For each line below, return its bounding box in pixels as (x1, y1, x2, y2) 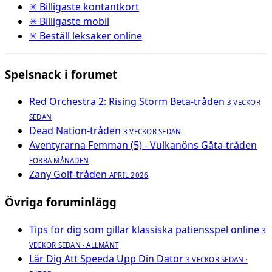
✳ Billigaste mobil (29, 14, 109, 28)
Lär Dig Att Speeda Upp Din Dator (29, 251, 183, 265)
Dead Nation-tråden (29, 124, 121, 138)
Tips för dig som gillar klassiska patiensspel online (29, 222, 259, 236)
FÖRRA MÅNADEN (29, 156, 89, 166)
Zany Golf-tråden (29, 168, 107, 182)
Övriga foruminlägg (5, 194, 117, 209)
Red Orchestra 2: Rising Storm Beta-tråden (29, 95, 225, 109)
